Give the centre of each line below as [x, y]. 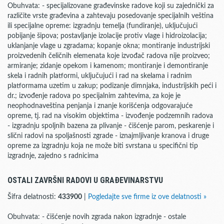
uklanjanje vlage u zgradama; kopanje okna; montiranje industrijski [109, 46]
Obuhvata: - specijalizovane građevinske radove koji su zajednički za [111, 6]
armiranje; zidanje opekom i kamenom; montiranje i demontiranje [108, 66]
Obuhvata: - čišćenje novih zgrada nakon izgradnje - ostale [97, 217]
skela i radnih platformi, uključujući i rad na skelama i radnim [100, 76]
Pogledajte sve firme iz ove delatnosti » [147, 197]
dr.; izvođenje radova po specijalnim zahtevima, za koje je [94, 96]
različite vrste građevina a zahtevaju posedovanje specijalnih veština [110, 16]
